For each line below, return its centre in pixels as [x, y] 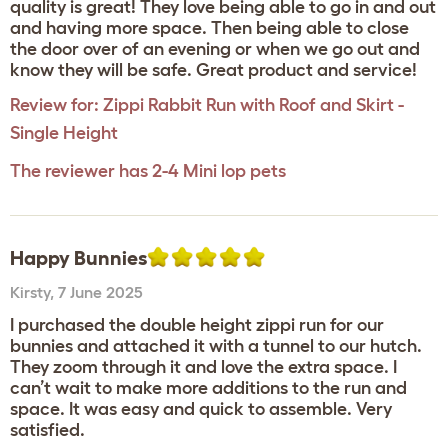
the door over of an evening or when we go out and [215, 49]
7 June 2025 [100, 292]
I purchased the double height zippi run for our [197, 325]
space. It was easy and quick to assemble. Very [201, 409]
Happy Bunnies [78, 258]
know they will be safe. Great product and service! [213, 70]
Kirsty [30, 292]
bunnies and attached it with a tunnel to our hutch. [216, 346]
